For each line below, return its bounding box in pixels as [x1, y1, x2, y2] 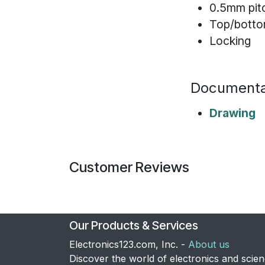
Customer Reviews [69, 158, 189, 176]
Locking [209, 33, 251, 48]
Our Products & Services [69, 218, 198, 232]
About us [188, 238, 230, 250]
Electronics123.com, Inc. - [69, 238, 188, 250]
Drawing [209, 105, 256, 120]
